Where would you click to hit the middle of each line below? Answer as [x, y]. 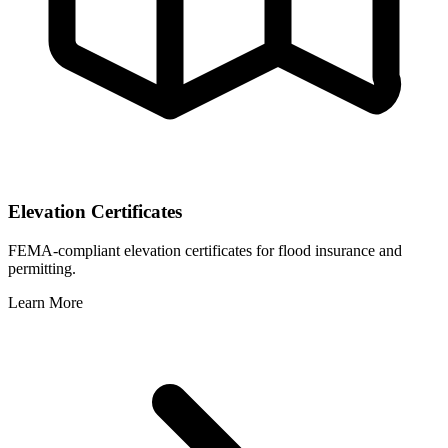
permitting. [42, 268]
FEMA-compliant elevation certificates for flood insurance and [205, 250]
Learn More [45, 302]
